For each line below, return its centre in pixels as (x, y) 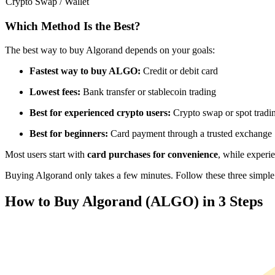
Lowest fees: (56, 91)
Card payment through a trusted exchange (191, 133)
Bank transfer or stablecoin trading (149, 91)
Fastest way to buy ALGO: (86, 71)
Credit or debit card (180, 71)
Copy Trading (56, 138)
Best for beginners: (70, 133)
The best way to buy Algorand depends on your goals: (110, 50)
